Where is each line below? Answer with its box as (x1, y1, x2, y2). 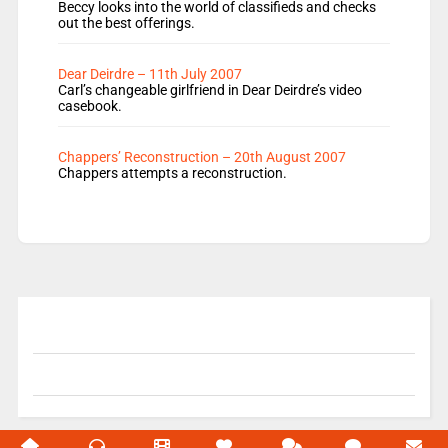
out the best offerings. (57, 15, 195, 32)
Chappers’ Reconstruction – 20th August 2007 (57, 149, 346, 166)
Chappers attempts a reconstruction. (57, 165, 287, 182)
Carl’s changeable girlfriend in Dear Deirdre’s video (57, 82, 362, 99)
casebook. (57, 98, 122, 115)
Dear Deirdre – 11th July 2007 (57, 66, 242, 83)
